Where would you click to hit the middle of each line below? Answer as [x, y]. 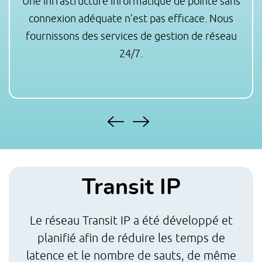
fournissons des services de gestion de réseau [131, 36]
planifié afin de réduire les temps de [131, 238]
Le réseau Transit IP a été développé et [131, 220]
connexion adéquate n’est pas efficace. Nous [131, 18]
